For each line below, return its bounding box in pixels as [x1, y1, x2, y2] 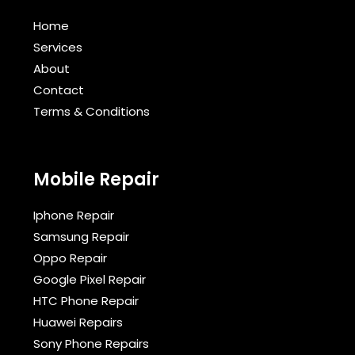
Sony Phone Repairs [33, 335, 149, 353]
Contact [33, 82, 84, 99]
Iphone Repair [33, 207, 114, 224]
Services [33, 39, 82, 56]
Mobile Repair [33, 167, 159, 193]
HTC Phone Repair [33, 292, 139, 310]
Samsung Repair [33, 228, 129, 246]
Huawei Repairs [33, 314, 123, 331]
